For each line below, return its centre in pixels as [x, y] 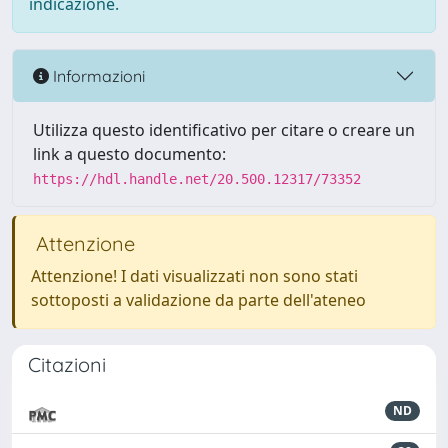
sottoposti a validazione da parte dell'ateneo [198, 300]
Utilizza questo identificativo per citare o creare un [224, 130]
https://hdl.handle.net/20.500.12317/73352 [197, 179]
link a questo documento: [129, 154]
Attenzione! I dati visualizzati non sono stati [194, 276]
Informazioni [97, 75]
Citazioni [67, 364]
